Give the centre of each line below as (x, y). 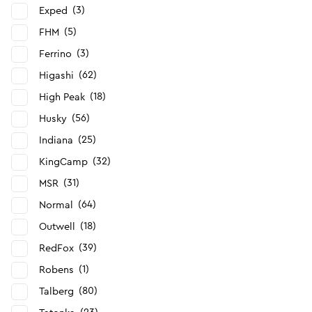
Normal (56, 205)
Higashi (56, 76)
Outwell (57, 227)
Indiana (56, 140)
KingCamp (63, 162)
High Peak (62, 97)
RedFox (56, 248)
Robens (56, 270)
